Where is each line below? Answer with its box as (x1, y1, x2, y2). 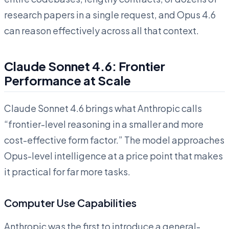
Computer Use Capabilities (4, 196, 136, 209)
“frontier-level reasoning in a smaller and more (4, 118, 203, 130)
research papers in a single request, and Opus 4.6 (4, 8, 216, 20)
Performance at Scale (4, 72, 131, 88)
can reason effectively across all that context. (4, 24, 199, 36)
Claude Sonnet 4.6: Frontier (4, 58, 165, 74)
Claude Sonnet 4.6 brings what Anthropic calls (4, 102, 202, 114)
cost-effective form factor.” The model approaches (4, 133, 224, 146)
